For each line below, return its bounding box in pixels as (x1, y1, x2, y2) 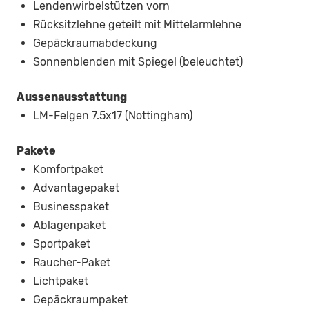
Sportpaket (33, 237, 90, 251)
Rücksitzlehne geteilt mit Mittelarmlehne (33, 18, 241, 32)
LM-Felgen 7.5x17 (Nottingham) (33, 109, 192, 123)
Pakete (17, 144, 56, 158)
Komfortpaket (33, 163, 103, 177)
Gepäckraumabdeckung (33, 37, 157, 50)
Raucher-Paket (33, 256, 110, 270)
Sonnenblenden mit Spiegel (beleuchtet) (33, 55, 243, 69)
